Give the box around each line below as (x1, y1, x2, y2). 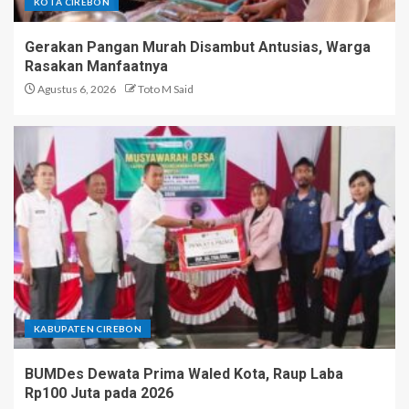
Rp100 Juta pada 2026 (25, 384, 173, 402)
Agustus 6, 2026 (36, 82, 116, 96)
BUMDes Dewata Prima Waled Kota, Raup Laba (25, 365, 343, 383)
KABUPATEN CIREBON (34, 323, 142, 334)
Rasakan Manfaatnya (25, 58, 168, 75)
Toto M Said (138, 82, 194, 96)
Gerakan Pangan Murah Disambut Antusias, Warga (25, 38, 371, 56)
